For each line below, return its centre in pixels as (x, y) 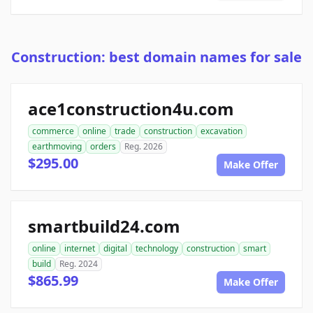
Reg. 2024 (79, 264)
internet (80, 249)
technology (157, 249)
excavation (221, 131)
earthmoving (57, 147)
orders (103, 147)
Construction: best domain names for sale (156, 57)
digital (115, 249)
